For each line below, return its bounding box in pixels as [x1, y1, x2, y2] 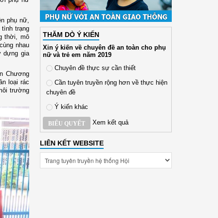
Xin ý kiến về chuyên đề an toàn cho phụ [42, 43, 166, 51]
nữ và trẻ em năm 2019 [42, 51, 111, 58]
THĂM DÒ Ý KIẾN [42, 30, 99, 38]
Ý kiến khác [52, 103, 88, 110]
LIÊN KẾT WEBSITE [39, 139, 104, 147]
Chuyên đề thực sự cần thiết [52, 64, 136, 72]
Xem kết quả [92, 119, 128, 127]
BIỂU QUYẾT [48, 120, 85, 127]
